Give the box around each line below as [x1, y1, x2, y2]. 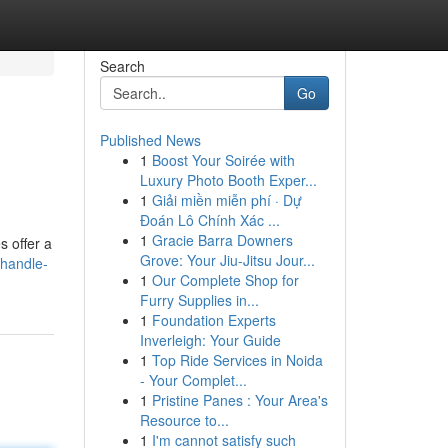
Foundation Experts [151, 310, 276, 330]
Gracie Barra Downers [151, 230, 293, 250]
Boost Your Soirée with [151, 150, 295, 170]
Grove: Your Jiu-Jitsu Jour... [139, 250, 315, 270]
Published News [99, 130, 201, 150]
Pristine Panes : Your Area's [151, 390, 328, 410]
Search [99, 56, 145, 76]
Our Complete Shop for [151, 270, 299, 290]
